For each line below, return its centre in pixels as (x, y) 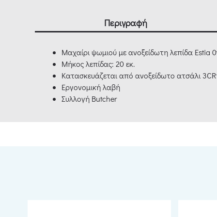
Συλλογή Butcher (90, 99)
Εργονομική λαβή (91, 87)
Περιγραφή (126, 23)
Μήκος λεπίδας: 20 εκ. (98, 64)
